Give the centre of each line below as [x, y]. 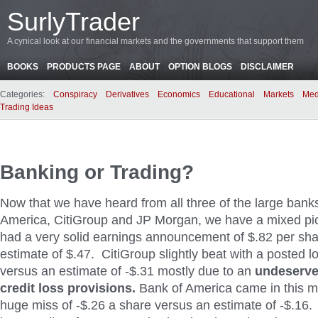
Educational [232, 94]
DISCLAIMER [267, 67]
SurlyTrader [73, 22]
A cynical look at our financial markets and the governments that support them [155, 41]
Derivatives [127, 94]
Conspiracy [75, 94]
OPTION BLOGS [200, 67]
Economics [179, 94]
